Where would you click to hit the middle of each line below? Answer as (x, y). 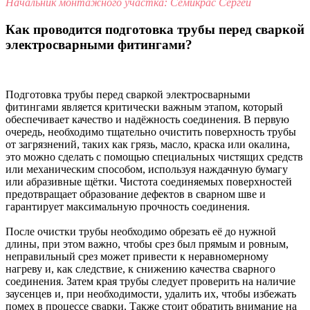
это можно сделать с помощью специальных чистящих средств (154, 157)
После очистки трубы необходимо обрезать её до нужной (141, 232)
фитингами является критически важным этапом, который (144, 107)
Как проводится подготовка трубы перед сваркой (155, 29)
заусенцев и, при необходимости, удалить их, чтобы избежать (151, 294)
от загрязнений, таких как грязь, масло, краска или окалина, (148, 145)
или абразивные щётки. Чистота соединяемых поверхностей (149, 182)
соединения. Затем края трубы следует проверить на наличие (151, 282)
